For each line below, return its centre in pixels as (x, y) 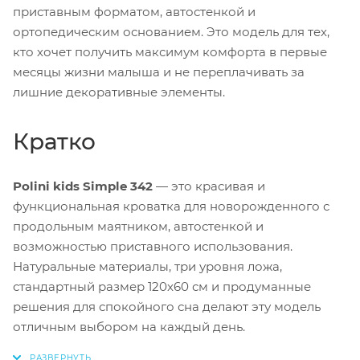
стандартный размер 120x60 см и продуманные (162, 286)
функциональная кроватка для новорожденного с (171, 206)
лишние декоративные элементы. (119, 92)
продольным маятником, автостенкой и (138, 226)
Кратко (54, 141)
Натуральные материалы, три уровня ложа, (147, 266)
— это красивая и (209, 186)
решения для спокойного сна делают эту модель (167, 306)
